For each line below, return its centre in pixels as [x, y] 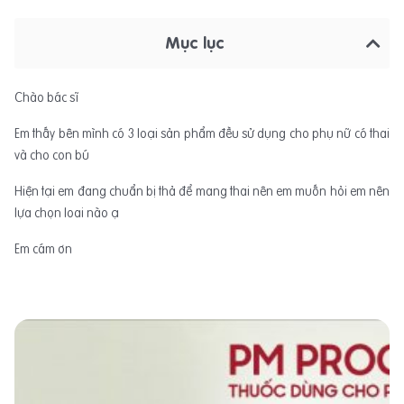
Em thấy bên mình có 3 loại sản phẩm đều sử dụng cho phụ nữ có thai [202, 133]
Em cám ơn [43, 249]
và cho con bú [52, 155]
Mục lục [195, 43]
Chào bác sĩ [46, 97]
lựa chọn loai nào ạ [67, 213]
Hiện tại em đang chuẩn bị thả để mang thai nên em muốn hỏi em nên [202, 191]
